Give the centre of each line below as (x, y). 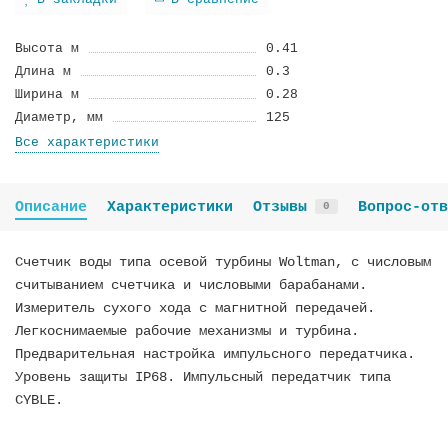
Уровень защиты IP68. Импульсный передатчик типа (203, 376)
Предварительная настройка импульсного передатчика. (215, 353)
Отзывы (280, 206)
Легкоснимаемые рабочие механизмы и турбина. (187, 330)
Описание (51, 206)
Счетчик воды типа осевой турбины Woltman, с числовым (223, 261)
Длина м (43, 71)
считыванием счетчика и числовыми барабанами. (191, 284)
